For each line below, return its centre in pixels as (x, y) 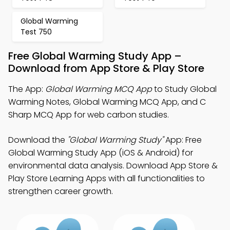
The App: (27, 89)
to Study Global (184, 89)
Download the (38, 140)
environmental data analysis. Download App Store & (113, 166)
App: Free (183, 140)
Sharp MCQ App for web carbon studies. (89, 115)
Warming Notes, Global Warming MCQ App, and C (107, 102)
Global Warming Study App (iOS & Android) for (101, 153)
